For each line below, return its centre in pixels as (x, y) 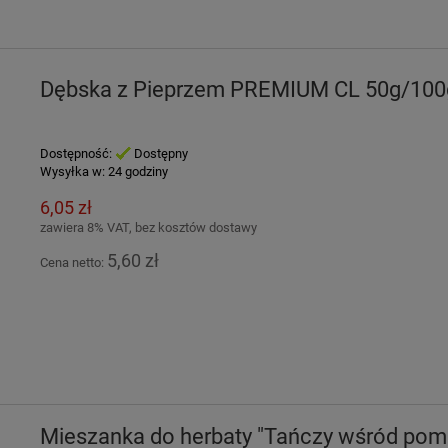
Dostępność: (75, 153)
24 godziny (137, 171)
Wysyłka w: (72, 171)
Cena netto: (73, 262)
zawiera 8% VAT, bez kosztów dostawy (148, 227)
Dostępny (159, 153)
